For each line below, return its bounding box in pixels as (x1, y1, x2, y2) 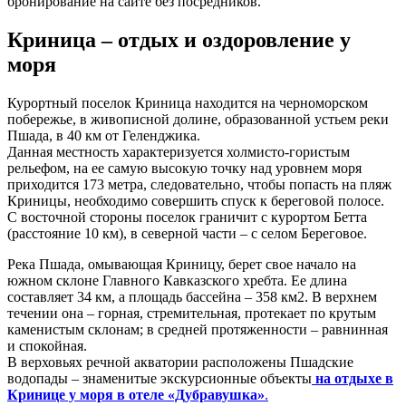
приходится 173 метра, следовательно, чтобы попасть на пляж (7, 176, 391, 192)
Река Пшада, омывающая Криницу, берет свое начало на (7, 256, 356, 272)
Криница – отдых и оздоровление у (7, 27, 351, 52)
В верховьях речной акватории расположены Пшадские (7, 353, 353, 370)
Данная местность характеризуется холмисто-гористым (7, 143, 350, 159)
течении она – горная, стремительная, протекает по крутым (7, 304, 376, 321)
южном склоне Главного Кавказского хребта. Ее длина (7, 272, 347, 288)
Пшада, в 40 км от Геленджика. (7, 127, 200, 143)
